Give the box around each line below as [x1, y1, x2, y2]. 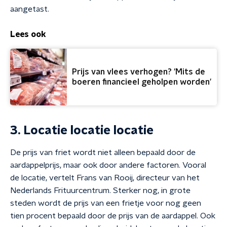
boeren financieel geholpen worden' [72, 78, 211, 86]
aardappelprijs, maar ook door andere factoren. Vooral [10, 161, 206, 169]
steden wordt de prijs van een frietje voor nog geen [10, 199, 201, 207]
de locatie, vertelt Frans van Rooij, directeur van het [10, 174, 200, 182]
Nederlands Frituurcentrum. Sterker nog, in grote [10, 186, 191, 195]
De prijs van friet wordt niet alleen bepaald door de [10, 148, 196, 157]
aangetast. [10, 5, 49, 13]
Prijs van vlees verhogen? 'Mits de [72, 68, 205, 76]
